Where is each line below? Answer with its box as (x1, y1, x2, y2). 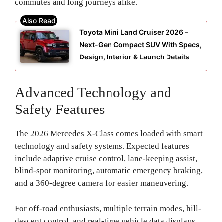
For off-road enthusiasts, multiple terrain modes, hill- (15, 203, 201, 213)
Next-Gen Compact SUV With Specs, (79, 40, 202, 49)
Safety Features (15, 101, 105, 117)
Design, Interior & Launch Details (79, 53, 189, 61)
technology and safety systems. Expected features (15, 141, 189, 151)
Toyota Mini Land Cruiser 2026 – (79, 28, 188, 37)
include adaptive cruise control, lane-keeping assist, (15, 154, 197, 164)
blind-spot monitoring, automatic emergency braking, (15, 166, 203, 176)
